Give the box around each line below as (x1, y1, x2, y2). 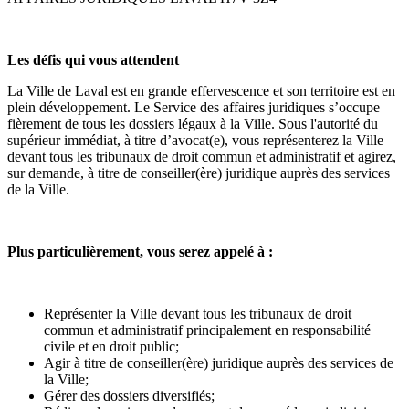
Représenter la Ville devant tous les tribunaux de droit (44, 306, 351, 322)
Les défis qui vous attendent (7, 52, 179, 68)
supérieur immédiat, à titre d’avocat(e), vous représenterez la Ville (7, 132, 383, 149)
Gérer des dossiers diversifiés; (44, 388, 215, 404)
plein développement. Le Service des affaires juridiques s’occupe (7, 100, 380, 116)
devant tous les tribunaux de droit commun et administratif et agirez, (7, 149, 396, 165)
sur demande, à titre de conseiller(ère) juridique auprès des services (7, 165, 390, 182)
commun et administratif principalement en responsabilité (44, 322, 371, 339)
